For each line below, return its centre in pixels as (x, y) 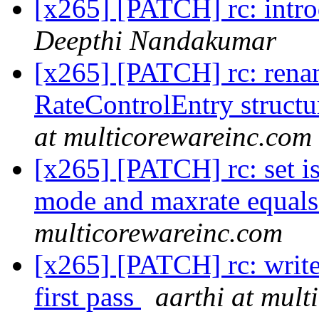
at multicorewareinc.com (173, 137)
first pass (88, 297)
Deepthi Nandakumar (155, 41)
